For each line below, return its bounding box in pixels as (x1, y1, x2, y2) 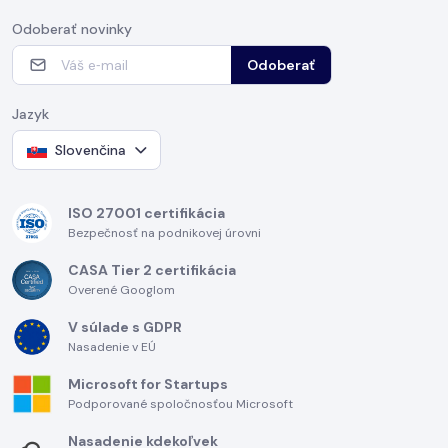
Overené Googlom (68, 282, 175, 298)
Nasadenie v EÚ (68, 339, 156, 355)
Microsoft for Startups (68, 375, 228, 393)
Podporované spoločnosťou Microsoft (68, 396, 293, 412)
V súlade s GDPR (68, 318, 182, 336)
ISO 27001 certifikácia (68, 204, 225, 222)
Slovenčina (55, 141, 126, 159)
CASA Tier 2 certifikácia (68, 261, 236, 279)
